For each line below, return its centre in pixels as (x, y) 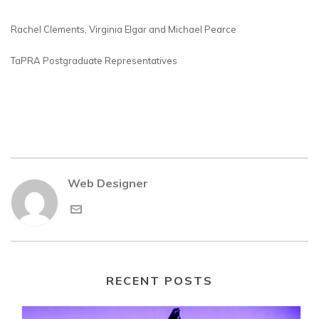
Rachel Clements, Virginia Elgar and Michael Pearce (124, 29)
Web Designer (108, 183)
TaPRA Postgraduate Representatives (94, 60)
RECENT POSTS (159, 280)
